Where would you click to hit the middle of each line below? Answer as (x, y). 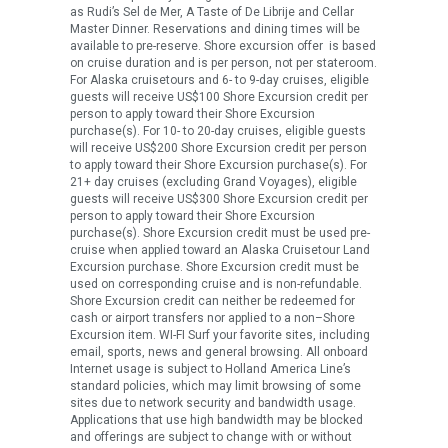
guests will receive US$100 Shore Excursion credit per (219, 97)
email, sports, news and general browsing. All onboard (219, 352)
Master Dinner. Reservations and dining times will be (215, 29)
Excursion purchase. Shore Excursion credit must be (214, 267)
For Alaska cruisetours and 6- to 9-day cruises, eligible (219, 80)
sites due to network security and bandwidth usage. (213, 403)
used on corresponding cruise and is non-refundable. (216, 284)
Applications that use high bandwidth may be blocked (216, 420)
